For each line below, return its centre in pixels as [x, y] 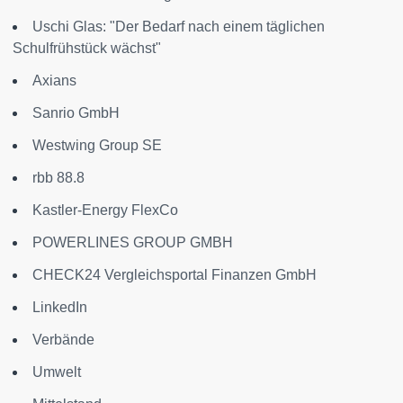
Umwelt [57, 372]
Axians [54, 81]
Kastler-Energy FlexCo [105, 210]
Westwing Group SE [97, 146]
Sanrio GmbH [76, 113]
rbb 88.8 [58, 178]
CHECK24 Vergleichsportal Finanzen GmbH [175, 275]
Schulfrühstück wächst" [87, 49]
